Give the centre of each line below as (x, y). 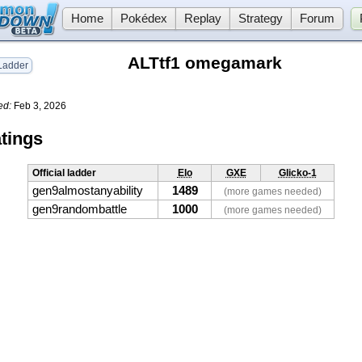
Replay (202, 19)
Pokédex (143, 19)
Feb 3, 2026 (39, 105)
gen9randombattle (80, 210)
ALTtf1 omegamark (205, 63)
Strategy (260, 19)
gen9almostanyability (88, 191)
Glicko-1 (297, 173)
